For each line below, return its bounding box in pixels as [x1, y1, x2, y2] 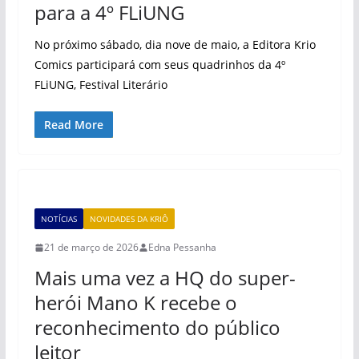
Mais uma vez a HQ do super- [34, 264, 296, 291]
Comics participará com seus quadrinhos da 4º [34, 57, 285, 72]
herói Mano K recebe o [34, 289, 237, 316]
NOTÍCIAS [40, 213, 77, 224]
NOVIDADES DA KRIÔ [89, 213, 168, 224]
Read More [43, 117, 103, 132]
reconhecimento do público [34, 314, 280, 341]
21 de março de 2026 [43, 240, 139, 254]
